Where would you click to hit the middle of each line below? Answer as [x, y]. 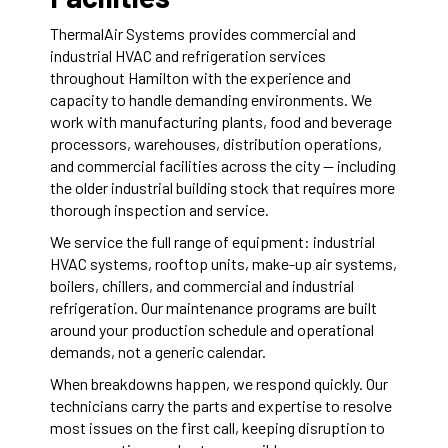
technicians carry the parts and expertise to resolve [221, 405]
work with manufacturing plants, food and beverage [221, 121]
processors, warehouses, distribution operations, [216, 143]
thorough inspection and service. [159, 209]
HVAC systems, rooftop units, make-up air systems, [223, 263]
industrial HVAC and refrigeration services [188, 55]
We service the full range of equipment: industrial [212, 241]
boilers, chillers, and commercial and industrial [202, 285]
